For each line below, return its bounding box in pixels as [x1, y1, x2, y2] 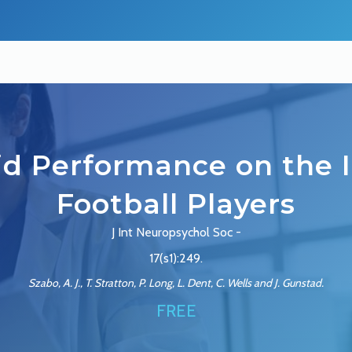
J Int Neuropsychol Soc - [111, 225, 241, 240]
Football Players [57, 187, 295, 222]
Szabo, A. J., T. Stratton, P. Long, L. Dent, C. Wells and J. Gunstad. [28, 276, 324, 291]
